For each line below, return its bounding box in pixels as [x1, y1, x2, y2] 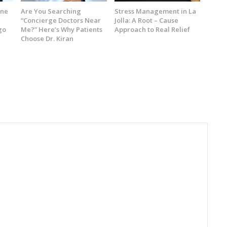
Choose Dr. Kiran [21, 33, 74, 43]
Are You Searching [21, 6, 82, 16]
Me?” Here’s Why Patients [21, 24, 103, 34]
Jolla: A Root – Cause [114, 15, 178, 25]
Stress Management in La [114, 6, 196, 16]
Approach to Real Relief [114, 24, 190, 34]
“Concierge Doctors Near [21, 15, 101, 25]
